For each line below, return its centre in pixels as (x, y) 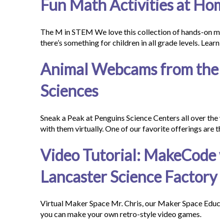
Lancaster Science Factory (129, 176)
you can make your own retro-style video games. (121, 214)
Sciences (69, 91)
